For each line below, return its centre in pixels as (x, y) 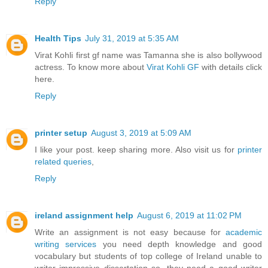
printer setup (61, 133)
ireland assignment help (84, 215)
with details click (231, 67)
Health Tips (58, 38)
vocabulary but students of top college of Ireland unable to (148, 256)
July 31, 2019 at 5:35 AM (132, 38)
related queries (63, 161)
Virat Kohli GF (173, 67)
